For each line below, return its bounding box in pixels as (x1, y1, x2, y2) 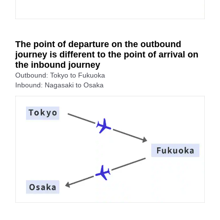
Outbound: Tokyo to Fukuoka (15, 71, 105, 80)
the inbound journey (15, 60, 100, 70)
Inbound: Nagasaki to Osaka (15, 81, 104, 89)
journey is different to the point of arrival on (15, 50, 198, 60)
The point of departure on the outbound (15, 39, 181, 50)
